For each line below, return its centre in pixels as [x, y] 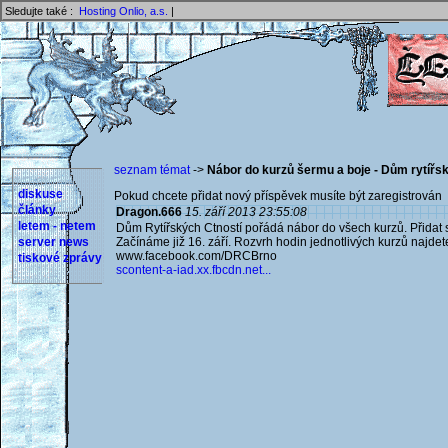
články [37, 210]
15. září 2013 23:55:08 [246, 212]
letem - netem [57, 226]
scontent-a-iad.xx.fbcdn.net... [193, 270]
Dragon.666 [149, 212]
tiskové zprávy [60, 258]
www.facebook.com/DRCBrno [196, 256]
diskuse [40, 194]
